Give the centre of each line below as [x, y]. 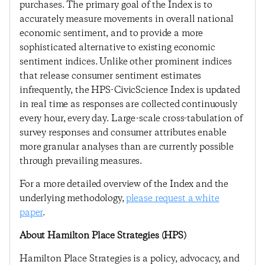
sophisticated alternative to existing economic [117, 48]
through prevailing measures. [81, 161]
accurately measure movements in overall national [127, 19]
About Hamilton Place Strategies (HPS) [103, 236]
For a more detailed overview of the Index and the [124, 184]
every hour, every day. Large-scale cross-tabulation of [131, 119]
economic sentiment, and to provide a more [112, 33]
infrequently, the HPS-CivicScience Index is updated [130, 90]
